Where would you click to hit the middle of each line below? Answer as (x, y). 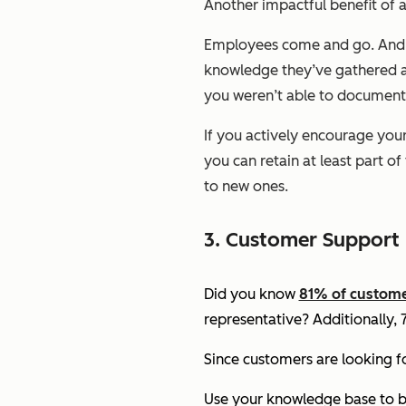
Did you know (251, 294)
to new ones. (246, 186)
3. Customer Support (301, 240)
